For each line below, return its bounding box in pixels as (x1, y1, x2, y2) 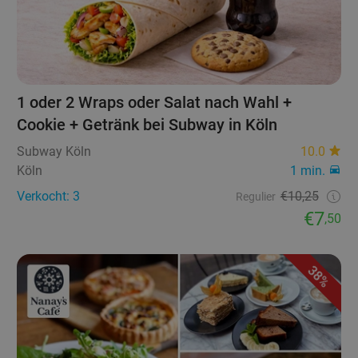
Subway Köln (17, 143, 92, 159)
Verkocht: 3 (17, 188, 81, 204)
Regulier (235, 189, 276, 203)
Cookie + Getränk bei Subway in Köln (17, 114, 278, 134)
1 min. (289, 162, 325, 178)
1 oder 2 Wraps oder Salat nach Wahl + (17, 92, 292, 112)
